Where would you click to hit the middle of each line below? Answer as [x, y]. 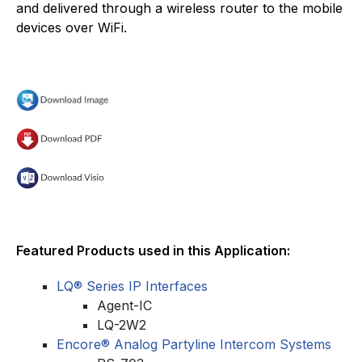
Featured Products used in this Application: [153, 250]
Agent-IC [124, 305]
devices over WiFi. [72, 27]
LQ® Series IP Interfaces [132, 286]
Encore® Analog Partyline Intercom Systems [194, 344]
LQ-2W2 [122, 324]
